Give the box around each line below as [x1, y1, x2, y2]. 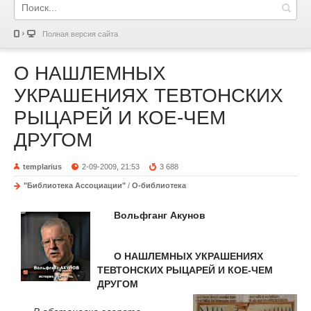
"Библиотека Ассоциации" [24, 181, 126, 190]
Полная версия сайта [42, 30, 118, 38]
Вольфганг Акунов [114, 209, 208, 221]
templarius [23, 162, 62, 171]
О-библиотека [132, 181, 186, 190]
